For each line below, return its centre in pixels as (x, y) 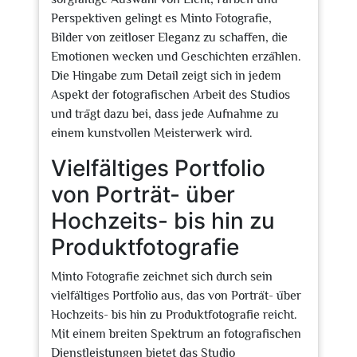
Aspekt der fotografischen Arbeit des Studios (171, 95)
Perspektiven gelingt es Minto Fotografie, (161, 18)
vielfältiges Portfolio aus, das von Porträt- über (176, 296)
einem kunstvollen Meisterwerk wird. (152, 133)
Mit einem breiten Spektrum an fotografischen (176, 334)
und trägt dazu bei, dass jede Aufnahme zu (165, 114)
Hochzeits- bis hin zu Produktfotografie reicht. (174, 315)
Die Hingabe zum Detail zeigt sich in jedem (166, 76)
